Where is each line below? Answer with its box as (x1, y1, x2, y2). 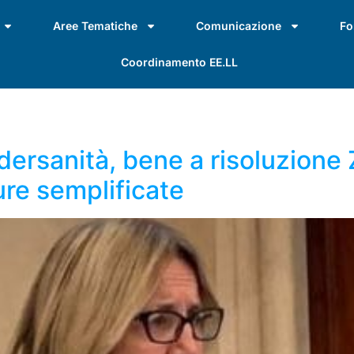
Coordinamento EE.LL (120, 55, 238, 69)
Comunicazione (196, 19, 281, 32)
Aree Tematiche (53, 19, 137, 32)
